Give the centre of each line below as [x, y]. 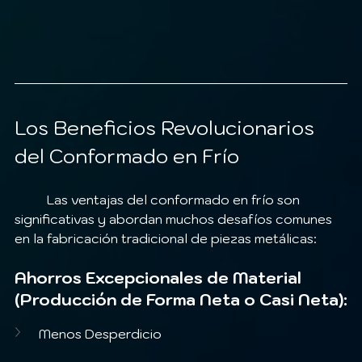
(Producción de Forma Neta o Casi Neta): [181, 299]
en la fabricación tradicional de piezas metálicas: [166, 238]
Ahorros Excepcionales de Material [160, 278]
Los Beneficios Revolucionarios [167, 127]
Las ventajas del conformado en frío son [31, 199]
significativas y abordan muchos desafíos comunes [175, 219]
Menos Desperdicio [100, 333]
